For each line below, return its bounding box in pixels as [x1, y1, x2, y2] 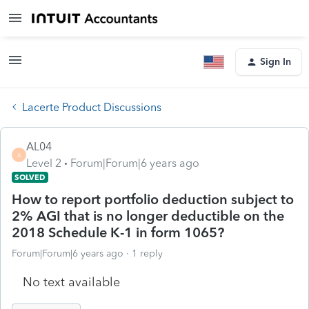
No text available [23, 274, 120, 290]
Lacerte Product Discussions [22, 100, 161, 114]
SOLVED [14, 172, 46, 182]
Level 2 [26, 156, 61, 170]
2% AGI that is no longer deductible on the [12, 207, 284, 224]
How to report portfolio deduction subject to [12, 190, 294, 208]
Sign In [260, 56, 291, 68]
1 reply [132, 247, 163, 259]
